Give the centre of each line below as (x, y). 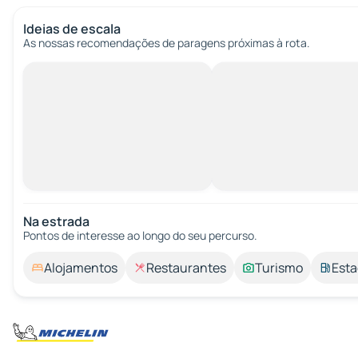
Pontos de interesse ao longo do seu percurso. (140, 235)
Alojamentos (81, 268)
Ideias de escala (72, 29)
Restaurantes (186, 268)
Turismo (279, 268)
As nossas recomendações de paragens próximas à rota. (167, 43)
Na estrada (56, 221)
